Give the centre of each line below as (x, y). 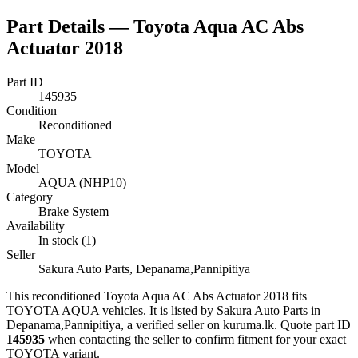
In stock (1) (67, 240)
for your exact (309, 339)
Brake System (74, 211)
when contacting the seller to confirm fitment (159, 339)
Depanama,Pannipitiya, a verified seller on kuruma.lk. (142, 324)
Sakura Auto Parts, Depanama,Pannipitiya (144, 268)
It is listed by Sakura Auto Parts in (233, 310)
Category (30, 197)
